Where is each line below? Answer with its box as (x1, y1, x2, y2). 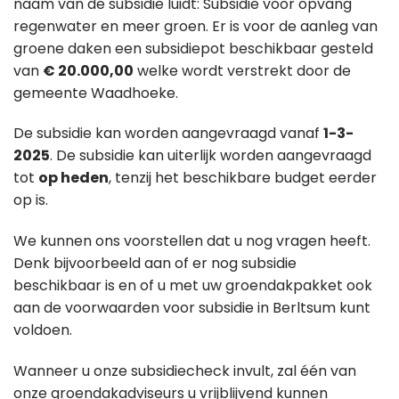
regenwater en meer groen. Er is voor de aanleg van (13, 15, 378, 37)
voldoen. (13, 320, 72, 341)
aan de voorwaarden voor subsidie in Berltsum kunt (13, 297, 370, 319)
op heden (38, 167, 109, 189)
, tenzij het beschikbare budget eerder (109, 167, 377, 189)
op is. (13, 190, 48, 211)
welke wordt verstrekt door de (134, 60, 351, 81)
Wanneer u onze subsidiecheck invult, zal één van (13, 360, 356, 381)
